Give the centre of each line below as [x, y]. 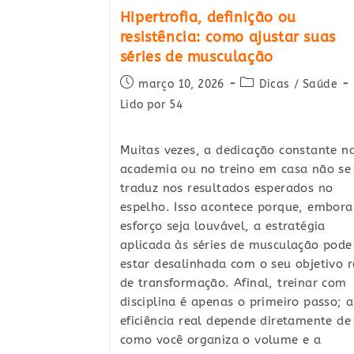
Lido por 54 [151, 105]
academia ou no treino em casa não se [235, 169]
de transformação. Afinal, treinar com [233, 283]
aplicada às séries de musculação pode [236, 245]
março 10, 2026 [181, 85]
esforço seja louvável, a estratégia [222, 226]
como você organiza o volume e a [220, 340]
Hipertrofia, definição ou [208, 18]
